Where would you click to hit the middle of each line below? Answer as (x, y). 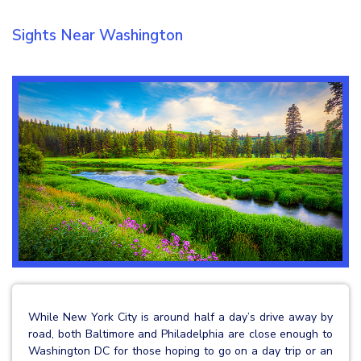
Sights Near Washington (98, 36)
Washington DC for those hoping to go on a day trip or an (180, 351)
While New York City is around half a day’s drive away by (180, 317)
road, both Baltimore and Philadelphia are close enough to (180, 334)
